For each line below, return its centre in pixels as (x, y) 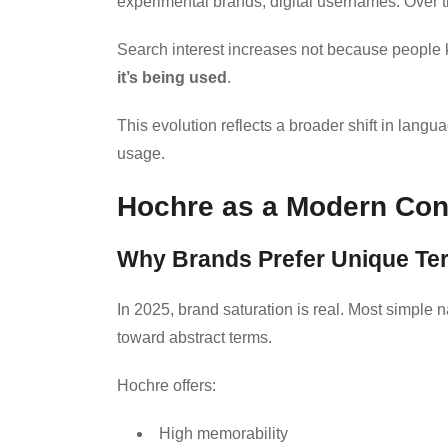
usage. (141, 153)
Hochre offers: (166, 385)
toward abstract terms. (194, 337)
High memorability (223, 433)
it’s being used (172, 77)
